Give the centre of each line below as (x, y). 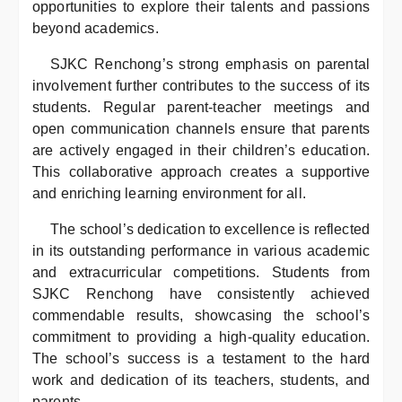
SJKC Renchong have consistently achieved (201, 294)
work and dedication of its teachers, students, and (201, 380)
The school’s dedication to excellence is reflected (210, 229)
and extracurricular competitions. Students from (201, 272)
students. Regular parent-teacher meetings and (201, 107)
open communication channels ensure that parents (201, 129)
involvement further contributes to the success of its (201, 86)
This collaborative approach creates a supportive (201, 172)
